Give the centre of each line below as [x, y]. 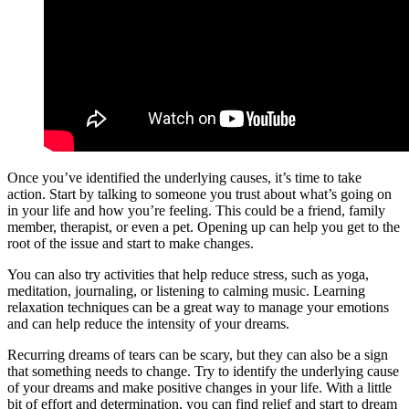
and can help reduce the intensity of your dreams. [148, 324]
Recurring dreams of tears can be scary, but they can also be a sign [198, 355]
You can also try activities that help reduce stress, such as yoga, [188, 275]
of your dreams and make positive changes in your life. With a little [199, 388]
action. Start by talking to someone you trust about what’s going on [199, 194]
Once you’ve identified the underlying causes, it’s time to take [184, 178]
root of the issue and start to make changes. [131, 244]
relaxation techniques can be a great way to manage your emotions [198, 308]
